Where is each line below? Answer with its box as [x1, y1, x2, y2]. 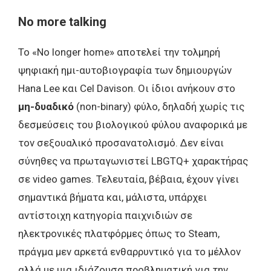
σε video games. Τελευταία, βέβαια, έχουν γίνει [18, 173, 239, 186]
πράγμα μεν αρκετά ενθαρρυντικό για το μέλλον [18, 246, 241, 258]
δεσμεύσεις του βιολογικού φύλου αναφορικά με [18, 119, 247, 131]
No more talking [18, 15, 106, 30]
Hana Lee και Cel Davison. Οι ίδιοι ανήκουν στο [18, 82, 235, 95]
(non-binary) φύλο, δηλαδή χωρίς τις [74, 100, 244, 113]
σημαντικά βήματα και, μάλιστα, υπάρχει [18, 191, 207, 204]
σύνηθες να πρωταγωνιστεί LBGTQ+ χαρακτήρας [18, 155, 248, 168]
